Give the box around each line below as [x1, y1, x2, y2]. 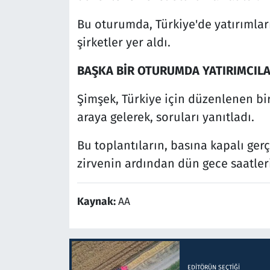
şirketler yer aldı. [77, 35, 171, 50]
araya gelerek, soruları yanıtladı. [77, 110, 254, 125]
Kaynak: [77, 195, 118, 209]
